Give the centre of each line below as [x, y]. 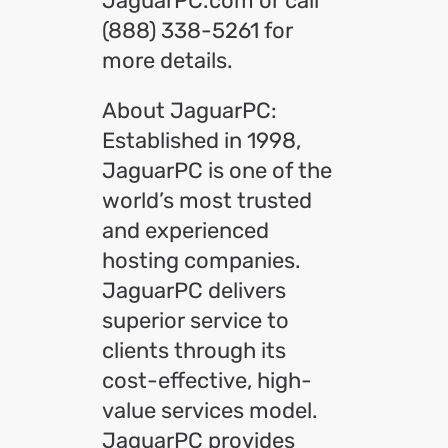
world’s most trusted [207, 200]
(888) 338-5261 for [197, 30]
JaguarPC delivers [194, 290]
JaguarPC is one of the [217, 170]
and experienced [185, 230]
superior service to [195, 320]
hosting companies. [201, 260]
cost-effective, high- [207, 380]
